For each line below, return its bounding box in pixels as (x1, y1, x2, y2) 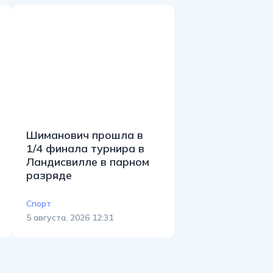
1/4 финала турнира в (26, 141, 144, 156)
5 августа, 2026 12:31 (26, 211, 113, 223)
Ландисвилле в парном (26, 155, 149, 169)
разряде (26, 168, 72, 183)
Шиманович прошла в (26, 128, 143, 143)
